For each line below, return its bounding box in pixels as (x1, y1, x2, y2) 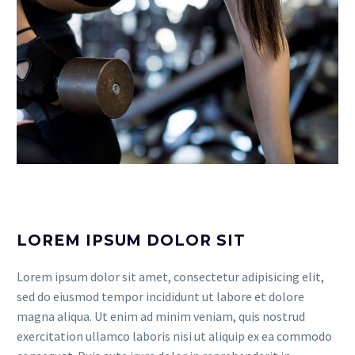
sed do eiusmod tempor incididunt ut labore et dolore (17, 288, 304, 304)
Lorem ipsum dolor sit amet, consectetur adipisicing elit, (17, 269, 324, 284)
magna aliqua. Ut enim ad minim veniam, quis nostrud (17, 308, 305, 324)
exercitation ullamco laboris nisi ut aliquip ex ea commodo (17, 328, 332, 344)
